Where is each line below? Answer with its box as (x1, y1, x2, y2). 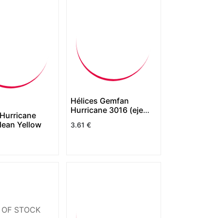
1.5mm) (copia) (71, 114, 126, 125)
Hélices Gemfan (71, 96, 129, 106)
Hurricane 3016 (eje (71, 105, 143, 115)
